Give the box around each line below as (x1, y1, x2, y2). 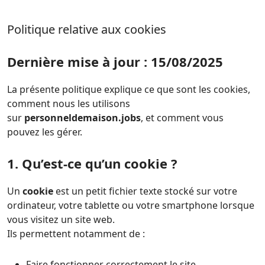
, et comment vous (141, 111, 224, 124)
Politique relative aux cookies (7, 21, 166, 37)
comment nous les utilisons (7, 97, 130, 110)
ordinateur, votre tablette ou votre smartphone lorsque (7, 199, 254, 212)
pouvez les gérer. (7, 125, 82, 138)
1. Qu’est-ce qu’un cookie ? (7, 154, 177, 172)
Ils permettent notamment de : (7, 227, 145, 240)
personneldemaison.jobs (24, 111, 141, 124)
